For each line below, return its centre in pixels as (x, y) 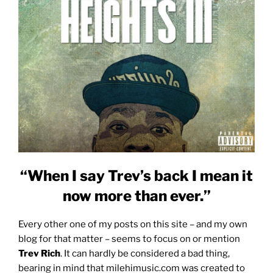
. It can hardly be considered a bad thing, (145, 254)
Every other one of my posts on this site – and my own (133, 225)
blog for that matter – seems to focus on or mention (129, 239)
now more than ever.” (136, 196)
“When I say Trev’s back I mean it (136, 176)
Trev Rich (39, 254)
